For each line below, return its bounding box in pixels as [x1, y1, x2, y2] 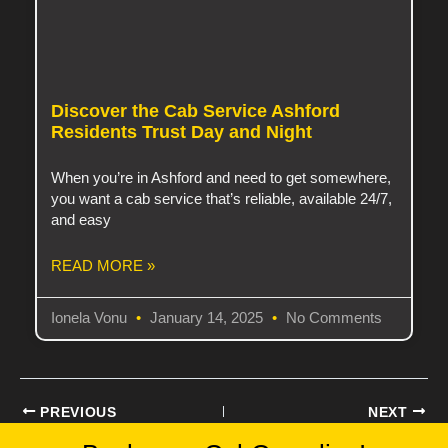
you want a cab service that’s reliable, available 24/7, [51, 191, 393, 208]
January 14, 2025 [146, 310, 268, 327]
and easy [51, 212, 112, 229]
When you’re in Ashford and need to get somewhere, [51, 170, 392, 187]
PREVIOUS [35, 404, 117, 420]
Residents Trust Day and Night [51, 122, 313, 143]
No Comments [282, 310, 383, 327]
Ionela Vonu [51, 310, 132, 327]
